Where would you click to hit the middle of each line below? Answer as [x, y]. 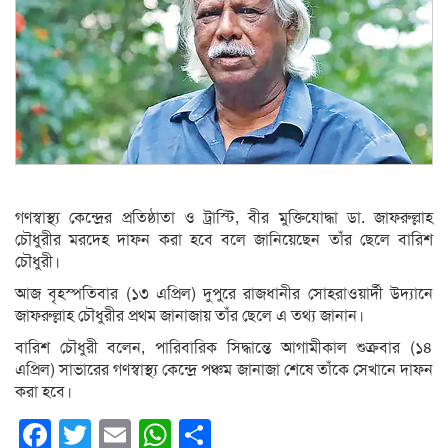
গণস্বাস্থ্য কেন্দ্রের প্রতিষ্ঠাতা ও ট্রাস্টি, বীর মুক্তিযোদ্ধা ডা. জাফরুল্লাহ [224, 218]
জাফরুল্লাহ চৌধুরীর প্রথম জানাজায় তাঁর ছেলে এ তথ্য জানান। [189, 316]
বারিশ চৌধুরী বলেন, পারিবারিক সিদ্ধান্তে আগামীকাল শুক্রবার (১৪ [224, 348]
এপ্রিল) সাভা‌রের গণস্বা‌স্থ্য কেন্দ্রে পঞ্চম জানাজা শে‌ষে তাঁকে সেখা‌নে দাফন [224, 370]
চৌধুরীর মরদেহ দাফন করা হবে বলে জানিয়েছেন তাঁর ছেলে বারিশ [224, 240]
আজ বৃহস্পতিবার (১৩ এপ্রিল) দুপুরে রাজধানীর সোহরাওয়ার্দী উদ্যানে [224, 294]
